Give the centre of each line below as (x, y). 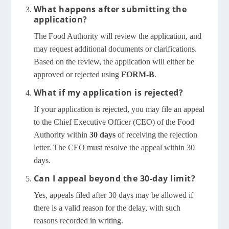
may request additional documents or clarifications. (115, 49)
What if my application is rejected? (108, 93)
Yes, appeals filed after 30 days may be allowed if (113, 195)
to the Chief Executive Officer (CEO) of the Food (114, 122)
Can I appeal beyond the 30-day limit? (114, 179)
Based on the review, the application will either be (114, 62)
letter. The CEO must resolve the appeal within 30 (114, 148)
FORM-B (138, 75)
